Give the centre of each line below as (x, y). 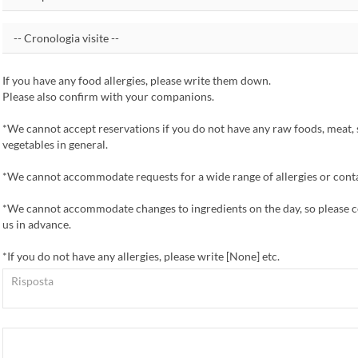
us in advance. (36, 224)
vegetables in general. (55, 144)
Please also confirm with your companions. (108, 96)
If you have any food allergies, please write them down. (136, 80)
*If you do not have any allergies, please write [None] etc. (141, 256)
